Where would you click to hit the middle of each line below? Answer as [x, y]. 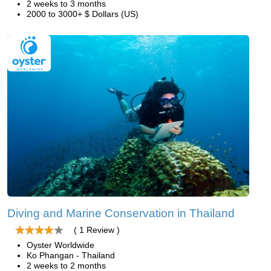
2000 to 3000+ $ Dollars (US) [83, 14]
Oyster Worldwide [60, 245]
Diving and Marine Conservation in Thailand [121, 213]
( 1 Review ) [97, 230]
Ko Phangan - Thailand [71, 255]
